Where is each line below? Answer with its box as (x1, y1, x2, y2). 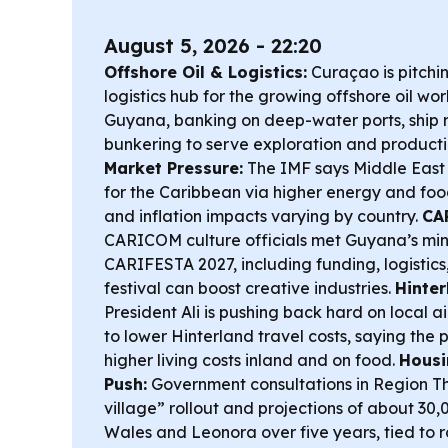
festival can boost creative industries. (104, 278, 395, 299)
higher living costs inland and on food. (104, 350, 399, 371)
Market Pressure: (104, 158, 243, 179)
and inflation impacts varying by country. (104, 206, 422, 227)
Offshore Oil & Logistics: (104, 62, 307, 83)
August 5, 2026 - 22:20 (104, 33, 322, 59)
